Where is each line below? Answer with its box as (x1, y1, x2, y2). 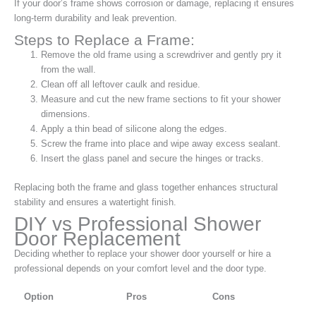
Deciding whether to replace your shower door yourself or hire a (14, 248, 271, 259)
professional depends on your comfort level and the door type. (14, 262, 267, 274)
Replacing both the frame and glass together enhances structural (14, 181, 278, 193)
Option (23, 291, 54, 302)
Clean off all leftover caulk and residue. (41, 79, 201, 90)
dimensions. (41, 109, 91, 120)
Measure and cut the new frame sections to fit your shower (41, 94, 281, 105)
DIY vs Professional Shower (14, 212, 261, 235)
